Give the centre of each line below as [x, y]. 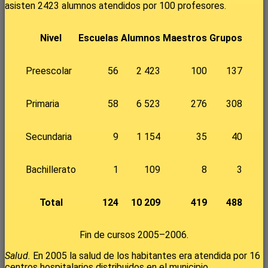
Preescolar [49, 71]
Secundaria [49, 137]
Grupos [226, 38]
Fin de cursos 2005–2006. [134, 235]
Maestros [185, 38]
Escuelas [98, 38]
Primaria [42, 104]
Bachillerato [51, 170]
